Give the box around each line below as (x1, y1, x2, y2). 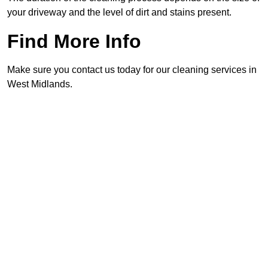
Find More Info (7, 31, 141, 53)
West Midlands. (7, 79, 72, 90)
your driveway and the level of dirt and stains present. (7, 7, 232, 18)
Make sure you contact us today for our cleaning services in (7, 65, 257, 75)
